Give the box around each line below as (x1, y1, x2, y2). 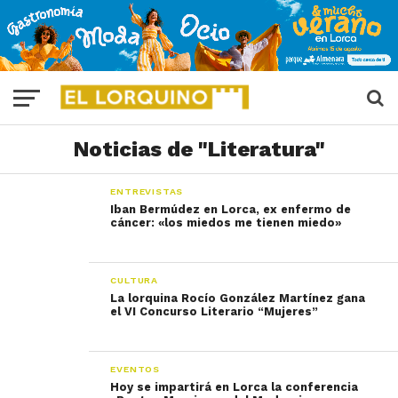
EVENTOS (110, 363, 160, 375)
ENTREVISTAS (110, 186, 184, 197)
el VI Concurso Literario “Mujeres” (110, 305, 319, 318)
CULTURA (110, 275, 158, 286)
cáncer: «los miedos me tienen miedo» (110, 216, 342, 229)
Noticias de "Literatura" (73, 137, 325, 162)
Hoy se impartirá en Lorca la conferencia (110, 380, 359, 394)
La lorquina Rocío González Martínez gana (110, 291, 366, 305)
